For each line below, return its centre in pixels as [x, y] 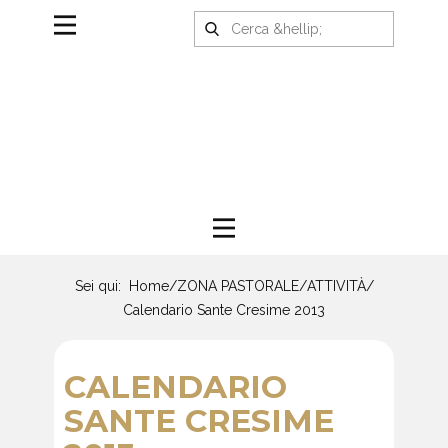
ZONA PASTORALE [237, 286]
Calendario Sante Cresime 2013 [224, 309]
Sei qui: [101, 286]
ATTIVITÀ [336, 286]
